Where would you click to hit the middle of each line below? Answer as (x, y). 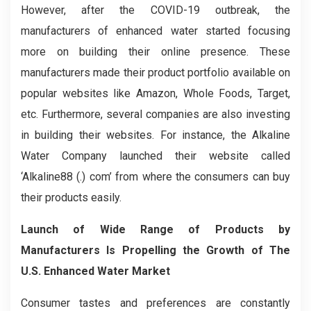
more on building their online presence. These (155, 52)
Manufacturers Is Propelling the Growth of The (155, 250)
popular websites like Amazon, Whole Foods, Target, (155, 93)
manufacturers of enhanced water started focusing (155, 31)
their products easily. (71, 197)
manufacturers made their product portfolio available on (155, 73)
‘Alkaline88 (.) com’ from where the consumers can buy (155, 177)
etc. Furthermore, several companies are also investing (155, 114)
